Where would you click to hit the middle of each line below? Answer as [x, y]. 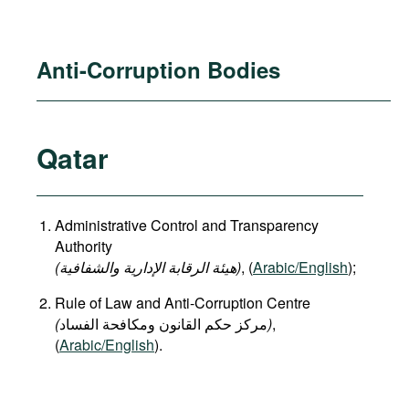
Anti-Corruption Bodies [158, 69]
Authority [84, 246]
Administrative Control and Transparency [187, 225]
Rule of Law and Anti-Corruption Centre [183, 303]
